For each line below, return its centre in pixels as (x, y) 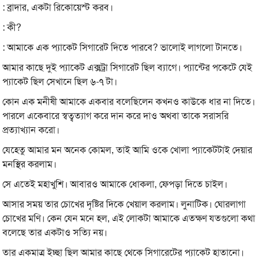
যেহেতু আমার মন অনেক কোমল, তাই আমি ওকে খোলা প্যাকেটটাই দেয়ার (128, 150)
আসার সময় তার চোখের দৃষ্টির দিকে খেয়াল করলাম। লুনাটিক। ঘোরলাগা (124, 204)
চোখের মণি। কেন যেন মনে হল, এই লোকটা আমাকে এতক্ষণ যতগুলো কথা (129, 219)
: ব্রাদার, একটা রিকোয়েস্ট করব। (58, 8)
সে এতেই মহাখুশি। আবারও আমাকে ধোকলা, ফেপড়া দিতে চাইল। (115, 184)
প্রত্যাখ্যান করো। (31, 130)
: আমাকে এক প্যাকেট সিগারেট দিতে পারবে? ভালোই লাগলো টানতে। (123, 48)
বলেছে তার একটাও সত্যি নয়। (55, 233)
